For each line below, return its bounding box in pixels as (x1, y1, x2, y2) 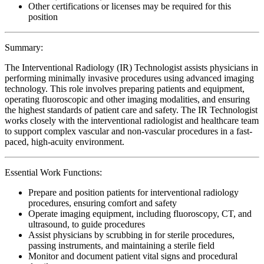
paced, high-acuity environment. (5, 136, 124, 147)
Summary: (5, 42, 43, 52)
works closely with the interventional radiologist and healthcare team (5, 115, 259, 126)
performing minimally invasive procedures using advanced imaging (5, 72, 254, 83)
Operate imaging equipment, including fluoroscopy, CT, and (28, 208, 252, 219)
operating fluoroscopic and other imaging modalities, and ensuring (5, 94, 250, 104)
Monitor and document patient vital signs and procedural (28, 250, 237, 261)
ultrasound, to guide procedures (28, 219, 145, 229)
